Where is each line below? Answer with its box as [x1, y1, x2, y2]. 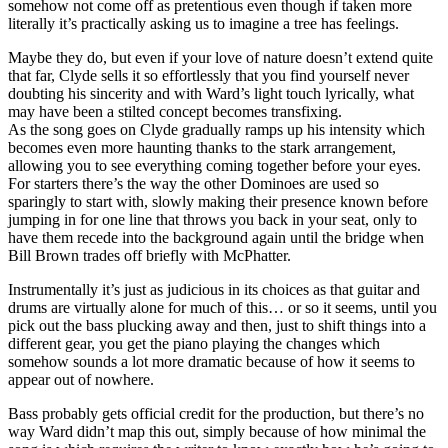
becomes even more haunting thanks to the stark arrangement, [8, 139, 396, 157]
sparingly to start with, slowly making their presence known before [8, 193, 428, 211]
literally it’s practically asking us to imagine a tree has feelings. [8, 15, 399, 33]
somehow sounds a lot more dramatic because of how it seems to [8, 353, 415, 371]
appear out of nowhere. [8, 371, 154, 389]
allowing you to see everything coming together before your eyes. [8, 157, 421, 175]
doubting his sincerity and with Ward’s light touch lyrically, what [8, 85, 414, 103]
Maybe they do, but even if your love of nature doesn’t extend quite [8, 49, 433, 67]
